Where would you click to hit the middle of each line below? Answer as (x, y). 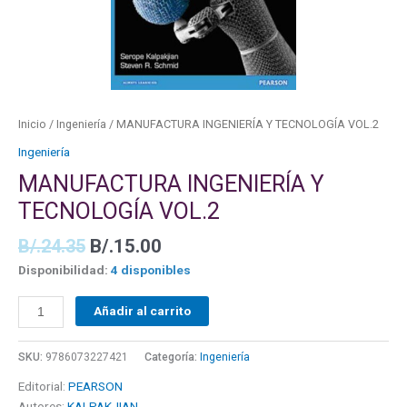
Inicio (32, 124)
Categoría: (172, 357)
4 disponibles (151, 270)
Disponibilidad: (63, 270)
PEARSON (95, 386)
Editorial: (43, 386)
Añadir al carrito (143, 311)
